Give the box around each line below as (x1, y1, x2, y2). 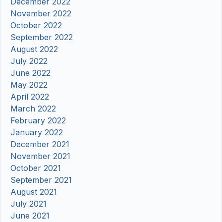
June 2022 (10, 68, 51, 78)
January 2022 (10, 127, 63, 138)
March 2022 (10, 104, 56, 114)
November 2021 (10, 151, 70, 162)
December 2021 (10, 139, 69, 150)
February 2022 (10, 115, 66, 126)
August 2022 (10, 44, 58, 55)
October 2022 (10, 20, 62, 31)
